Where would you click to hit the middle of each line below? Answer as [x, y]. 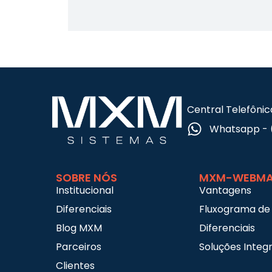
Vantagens [225, 191]
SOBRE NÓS [87, 178]
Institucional [85, 191]
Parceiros [79, 247]
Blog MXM [79, 228]
